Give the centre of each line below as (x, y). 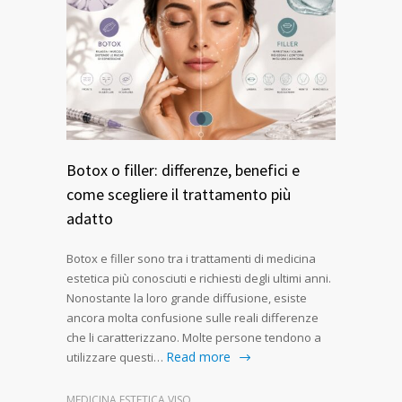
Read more (198, 356)
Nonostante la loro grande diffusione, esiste (187, 297)
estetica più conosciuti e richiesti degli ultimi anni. (199, 278)
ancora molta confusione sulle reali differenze (192, 317)
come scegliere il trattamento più (179, 194)
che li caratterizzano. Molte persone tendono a (194, 337)
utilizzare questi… (115, 357)
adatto (90, 218)
